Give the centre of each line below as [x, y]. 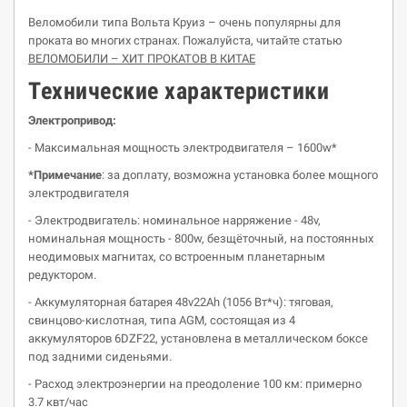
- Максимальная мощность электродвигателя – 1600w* [183, 148]
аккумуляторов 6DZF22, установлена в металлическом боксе [198, 338]
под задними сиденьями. [100, 357]
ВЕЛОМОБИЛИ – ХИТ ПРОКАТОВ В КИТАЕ [142, 59]
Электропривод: [72, 120]
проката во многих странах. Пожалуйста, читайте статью [185, 40]
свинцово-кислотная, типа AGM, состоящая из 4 [162, 320]
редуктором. [62, 275]
